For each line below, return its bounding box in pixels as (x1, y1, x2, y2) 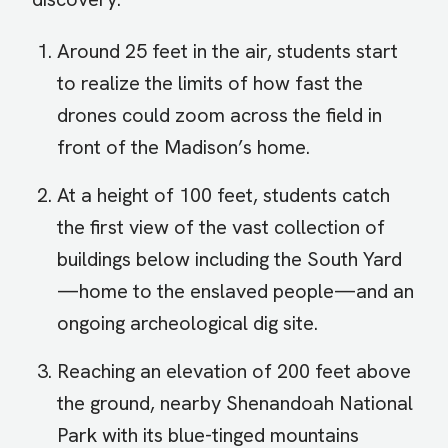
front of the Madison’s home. (57, 134, 310, 161)
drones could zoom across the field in (57, 102, 382, 129)
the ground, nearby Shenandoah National (57, 390, 413, 417)
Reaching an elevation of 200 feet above (57, 358, 411, 385)
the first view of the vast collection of (57, 214, 385, 241)
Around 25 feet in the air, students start (57, 38, 398, 65)
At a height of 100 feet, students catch (57, 182, 390, 209)
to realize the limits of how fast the (57, 70, 363, 97)
